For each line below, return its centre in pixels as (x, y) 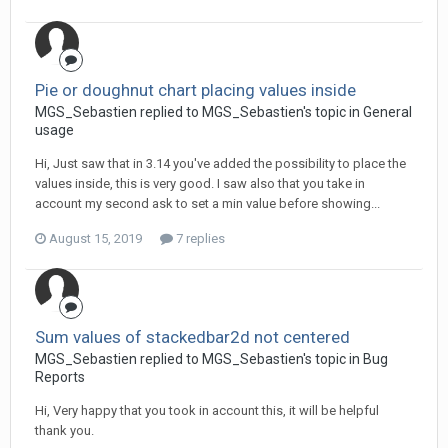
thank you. (64, 430)
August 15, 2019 (95, 238)
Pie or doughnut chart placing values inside (195, 90)
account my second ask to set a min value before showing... (207, 203)
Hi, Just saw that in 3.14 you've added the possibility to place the (220, 163)
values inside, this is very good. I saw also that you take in (200, 183)
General (387, 112)
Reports (60, 377)
